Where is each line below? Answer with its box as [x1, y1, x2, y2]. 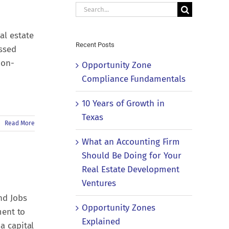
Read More [5, 120, 35, 127]
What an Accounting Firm [82, 136, 180, 148]
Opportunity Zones [82, 202, 156, 214]
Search [75, 3, 101, 14]
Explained [82, 216, 120, 227]
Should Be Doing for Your [82, 150, 181, 162]
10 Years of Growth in [82, 98, 165, 109]
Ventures [82, 178, 116, 189]
